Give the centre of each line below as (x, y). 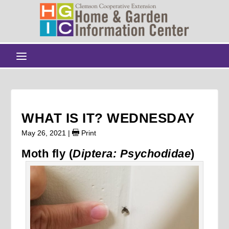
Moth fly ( (47, 153)
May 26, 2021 (44, 133)
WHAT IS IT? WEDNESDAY (108, 118)
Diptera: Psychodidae (132, 153)
